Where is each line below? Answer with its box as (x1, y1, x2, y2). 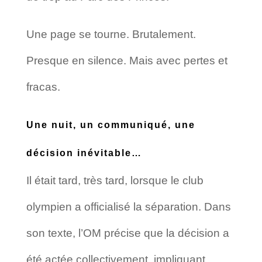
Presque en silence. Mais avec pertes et (26, 54, 227, 67)
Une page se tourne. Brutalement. (26, 27, 196, 40)
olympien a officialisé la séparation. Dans (26, 200, 231, 213)
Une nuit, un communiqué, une (26, 119, 195, 130)
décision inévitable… (26, 147, 142, 158)
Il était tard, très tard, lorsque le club (26, 174, 204, 187)
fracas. (26, 80, 60, 93)
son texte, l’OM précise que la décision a (26, 226, 229, 239)
